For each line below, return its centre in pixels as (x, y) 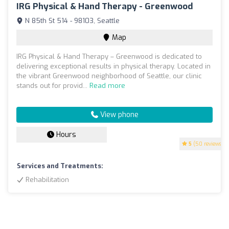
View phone (118, 115)
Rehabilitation (46, 180)
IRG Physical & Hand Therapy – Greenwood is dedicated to (109, 57)
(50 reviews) (208, 144)
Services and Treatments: (60, 166)
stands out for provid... (53, 86)
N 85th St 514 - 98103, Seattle (71, 21)
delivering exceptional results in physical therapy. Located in (113, 66)
